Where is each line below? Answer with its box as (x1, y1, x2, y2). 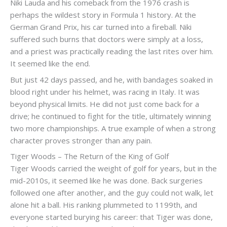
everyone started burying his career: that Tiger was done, (10, 212, 213, 222)
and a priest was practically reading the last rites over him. (10, 46, 213, 57)
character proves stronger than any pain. (10, 135, 152, 145)
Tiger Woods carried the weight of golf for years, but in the (10, 163, 217, 174)
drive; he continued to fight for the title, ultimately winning (10, 110, 211, 121)
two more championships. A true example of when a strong (10, 123, 216, 133)
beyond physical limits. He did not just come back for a (10, 98, 199, 109)
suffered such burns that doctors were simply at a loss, (10, 34, 203, 45)
